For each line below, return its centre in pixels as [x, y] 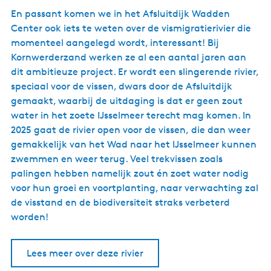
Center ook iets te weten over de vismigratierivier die [131, 28]
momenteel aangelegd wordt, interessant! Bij [115, 43]
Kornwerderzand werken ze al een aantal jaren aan [129, 57]
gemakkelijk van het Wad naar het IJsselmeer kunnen [134, 144]
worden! [30, 217]
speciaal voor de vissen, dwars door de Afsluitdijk [122, 86]
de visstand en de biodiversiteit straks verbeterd [120, 202]
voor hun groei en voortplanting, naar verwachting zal [135, 188]
